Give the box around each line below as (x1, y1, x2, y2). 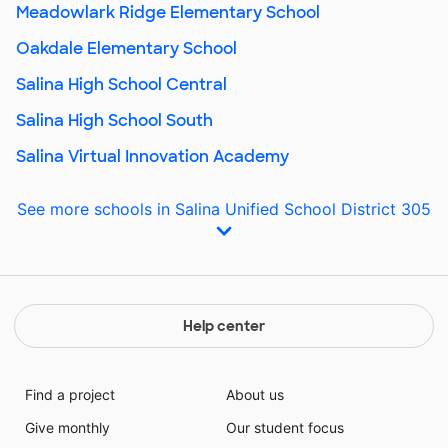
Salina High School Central (16, 74, 227, 95)
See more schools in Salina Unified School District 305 (17, 199, 431, 219)
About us (226, 385, 284, 403)
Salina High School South (16, 110, 213, 131)
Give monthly (24, 418, 110, 436)
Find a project (24, 385, 115, 403)
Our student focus (226, 418, 344, 436)
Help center (183, 316, 265, 335)
